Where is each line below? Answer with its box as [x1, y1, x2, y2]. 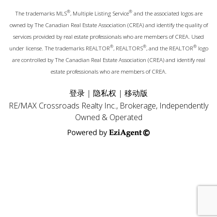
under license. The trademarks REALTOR [9, 44, 110, 52]
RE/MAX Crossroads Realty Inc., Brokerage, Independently [9, 100, 208, 111]
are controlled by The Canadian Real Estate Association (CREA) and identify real [12, 56, 205, 63]
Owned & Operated [75, 111, 142, 123]
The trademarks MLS [15, 9, 67, 17]
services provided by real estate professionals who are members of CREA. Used [13, 32, 204, 40]
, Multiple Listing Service [70, 9, 129, 17]
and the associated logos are [132, 9, 202, 17]
